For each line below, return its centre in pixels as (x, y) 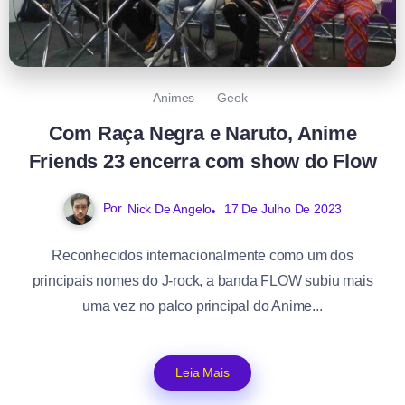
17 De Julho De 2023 (283, 208)
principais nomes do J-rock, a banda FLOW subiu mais (202, 280)
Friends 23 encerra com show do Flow (202, 161)
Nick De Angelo (170, 208)
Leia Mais (202, 372)
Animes (174, 97)
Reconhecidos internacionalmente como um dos (202, 255)
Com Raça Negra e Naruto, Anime (202, 133)
